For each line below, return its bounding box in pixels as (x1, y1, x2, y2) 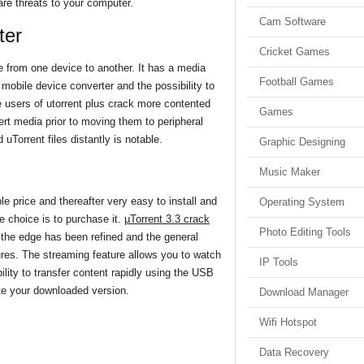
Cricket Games (259, 45, 330, 58)
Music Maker (259, 166, 320, 178)
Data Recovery (259, 346, 329, 358)
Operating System (259, 196, 344, 208)
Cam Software (259, 15, 326, 28)
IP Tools (259, 256, 298, 268)
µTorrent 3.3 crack (124, 213, 210, 225)
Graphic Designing (259, 136, 345, 148)
